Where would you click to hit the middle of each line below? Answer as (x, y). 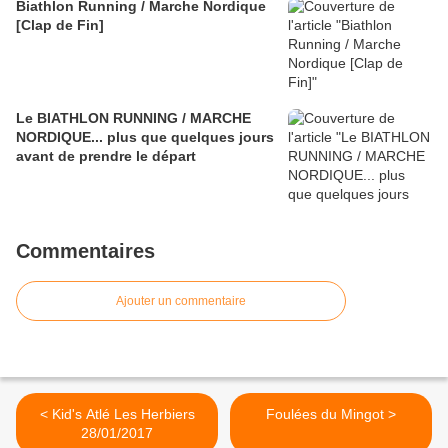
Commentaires (85, 251)
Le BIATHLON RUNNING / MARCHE (133, 118)
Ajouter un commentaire (181, 301)
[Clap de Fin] (60, 25)
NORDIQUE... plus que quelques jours (145, 137)
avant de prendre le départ (106, 156)
